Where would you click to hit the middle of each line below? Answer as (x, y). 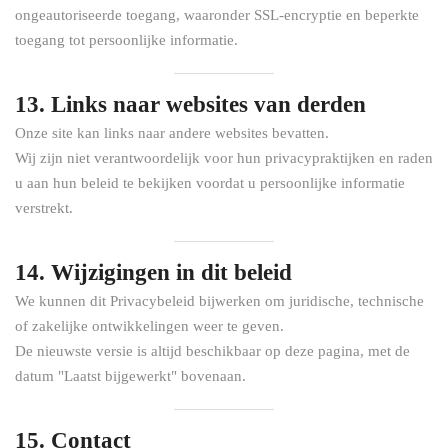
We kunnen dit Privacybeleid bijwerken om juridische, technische (219, 301)
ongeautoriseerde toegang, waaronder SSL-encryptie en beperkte (217, 15)
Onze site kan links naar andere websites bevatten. (172, 133)
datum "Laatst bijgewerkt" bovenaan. (130, 376)
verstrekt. (44, 208)
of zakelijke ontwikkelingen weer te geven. (149, 326)
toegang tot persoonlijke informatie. (126, 40)
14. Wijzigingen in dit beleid (153, 272)
